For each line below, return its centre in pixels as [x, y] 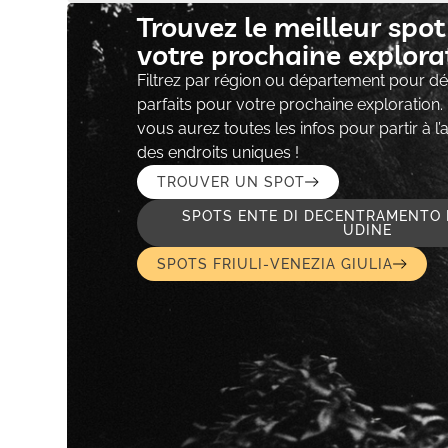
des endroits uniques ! [217, 153]
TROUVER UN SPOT [230, 182]
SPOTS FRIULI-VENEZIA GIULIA [274, 264]
